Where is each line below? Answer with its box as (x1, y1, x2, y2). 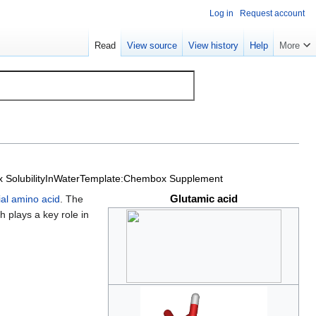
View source (127, 40, 177, 51)
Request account (240, 8, 305, 18)
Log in (209, 8, 233, 18)
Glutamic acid (169, 192, 238, 205)
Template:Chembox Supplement (80, 172, 223, 184)
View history (188, 40, 238, 51)
